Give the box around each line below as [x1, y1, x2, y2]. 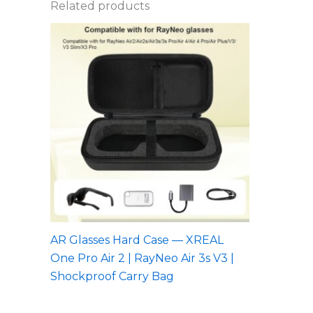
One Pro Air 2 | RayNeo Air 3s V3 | [50, 251, 234, 265]
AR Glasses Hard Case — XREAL [50, 233, 224, 247]
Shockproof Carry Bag [50, 269, 174, 283]
